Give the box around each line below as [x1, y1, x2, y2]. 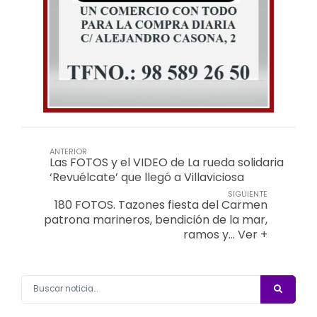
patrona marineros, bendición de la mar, [44, 211, 267, 228]
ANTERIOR [50, 145, 87, 157]
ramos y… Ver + [183, 226, 267, 243]
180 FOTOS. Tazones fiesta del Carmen [54, 196, 267, 213]
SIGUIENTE [228, 188, 267, 200]
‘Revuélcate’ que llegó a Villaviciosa [50, 168, 244, 185]
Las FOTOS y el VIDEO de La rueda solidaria [50, 154, 284, 171]
